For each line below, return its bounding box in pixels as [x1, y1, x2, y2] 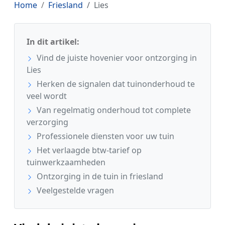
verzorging [27, 117, 68, 128]
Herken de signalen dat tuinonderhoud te [35, 78, 195, 90]
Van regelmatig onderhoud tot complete [35, 104, 191, 116]
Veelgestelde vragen [35, 185, 114, 196]
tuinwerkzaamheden [27, 157, 105, 168]
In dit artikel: [27, 36, 79, 48]
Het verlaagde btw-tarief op [35, 145, 142, 156]
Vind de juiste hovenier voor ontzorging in [35, 52, 197, 64]
